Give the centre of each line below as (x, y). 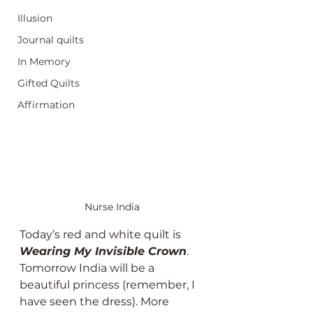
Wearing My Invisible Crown (103, 252)
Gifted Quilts (49, 83)
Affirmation (46, 105)
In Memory (44, 61)
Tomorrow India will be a (88, 268)
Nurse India (112, 207)
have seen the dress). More (96, 302)
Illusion (35, 18)
